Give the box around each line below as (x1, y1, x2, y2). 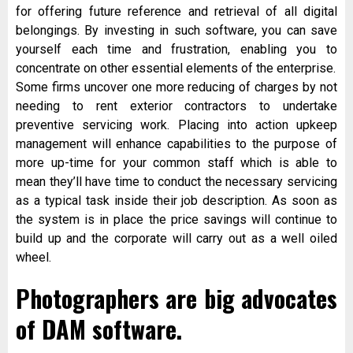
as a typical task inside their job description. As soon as (16, 193, 337, 209)
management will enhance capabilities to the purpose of (16, 136, 337, 152)
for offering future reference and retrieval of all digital (16, 4, 337, 20)
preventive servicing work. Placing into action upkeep (16, 117, 337, 133)
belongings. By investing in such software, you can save (16, 23, 337, 39)
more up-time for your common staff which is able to (16, 155, 337, 171)
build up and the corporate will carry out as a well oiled (16, 231, 337, 247)
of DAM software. (16, 311, 182, 347)
